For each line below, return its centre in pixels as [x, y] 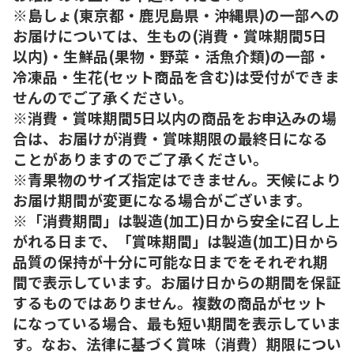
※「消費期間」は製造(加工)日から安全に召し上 [176, 220]
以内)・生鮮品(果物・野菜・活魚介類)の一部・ [171, 55]
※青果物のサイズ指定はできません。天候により [177, 179]
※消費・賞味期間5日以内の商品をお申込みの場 [175, 117]
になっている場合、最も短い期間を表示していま [177, 322]
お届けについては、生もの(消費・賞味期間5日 [170, 35]
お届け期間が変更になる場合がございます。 [162, 199]
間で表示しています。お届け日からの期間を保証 [177, 281]
